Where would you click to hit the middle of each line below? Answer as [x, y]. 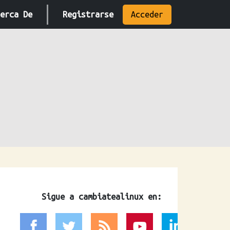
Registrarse [88, 14]
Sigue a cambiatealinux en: [102, 197]
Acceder [147, 14]
